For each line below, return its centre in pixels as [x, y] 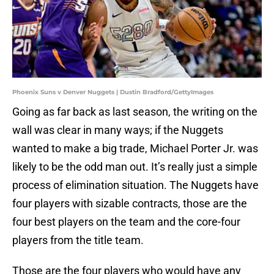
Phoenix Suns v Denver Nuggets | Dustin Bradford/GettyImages [113, 92]
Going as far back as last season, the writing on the [135, 112]
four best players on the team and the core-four [126, 222]
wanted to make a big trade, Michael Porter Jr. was [135, 149]
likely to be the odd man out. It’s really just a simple [135, 167]
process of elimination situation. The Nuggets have [135, 185]
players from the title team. [78, 240]
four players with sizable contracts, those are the [130, 204]
